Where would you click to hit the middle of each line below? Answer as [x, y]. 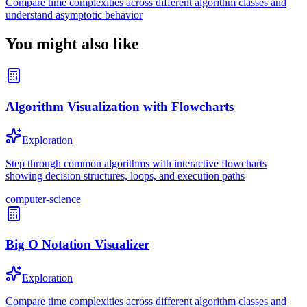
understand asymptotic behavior [74, 15]
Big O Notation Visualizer [77, 245]
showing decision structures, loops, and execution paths [125, 175]
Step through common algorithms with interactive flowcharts [136, 163]
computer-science [43, 199]
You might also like [72, 44]
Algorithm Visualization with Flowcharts [120, 106]
